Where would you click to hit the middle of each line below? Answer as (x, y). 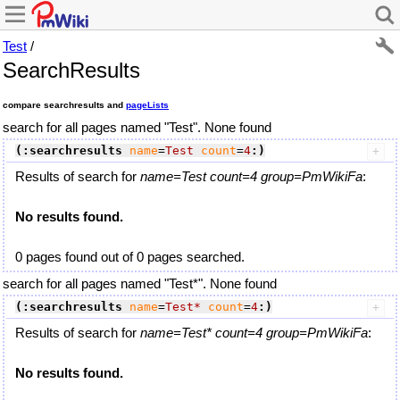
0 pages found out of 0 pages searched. (130, 256)
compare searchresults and (64, 105)
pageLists (147, 105)
